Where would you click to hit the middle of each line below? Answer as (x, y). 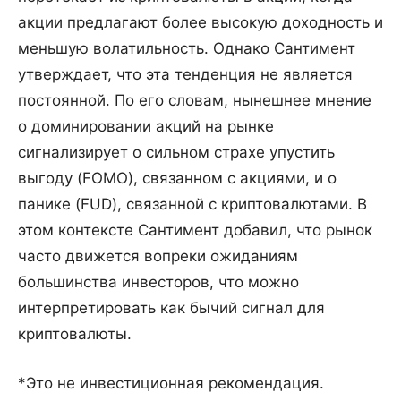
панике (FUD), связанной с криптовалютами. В (192, 204)
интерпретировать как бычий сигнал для (171, 307)
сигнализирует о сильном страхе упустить (176, 152)
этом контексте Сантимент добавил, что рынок (195, 230)
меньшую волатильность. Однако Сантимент (187, 48)
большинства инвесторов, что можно (158, 282)
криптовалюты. (75, 333)
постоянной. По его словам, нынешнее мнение (195, 100)
